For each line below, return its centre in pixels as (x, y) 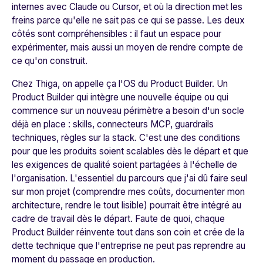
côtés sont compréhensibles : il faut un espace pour (117, 33)
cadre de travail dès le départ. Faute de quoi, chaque (118, 218)
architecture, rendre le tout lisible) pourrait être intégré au (127, 205)
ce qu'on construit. (50, 60)
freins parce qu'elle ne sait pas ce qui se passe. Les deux (128, 20)
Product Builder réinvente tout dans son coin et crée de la (128, 232)
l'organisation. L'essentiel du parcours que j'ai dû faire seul (129, 178)
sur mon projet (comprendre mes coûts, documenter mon (128, 191)
